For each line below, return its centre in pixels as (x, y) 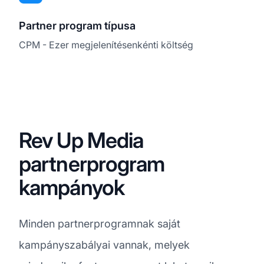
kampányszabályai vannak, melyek (104, 245)
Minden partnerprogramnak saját (100, 223)
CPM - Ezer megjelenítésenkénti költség (106, 44)
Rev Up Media (81, 140)
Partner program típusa (77, 25)
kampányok (72, 187)
